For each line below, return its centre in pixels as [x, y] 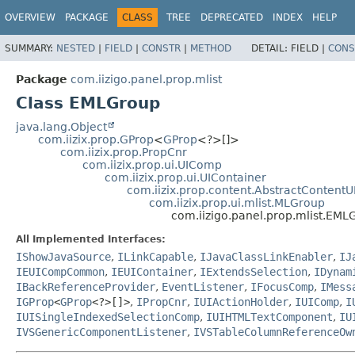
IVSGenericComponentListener [101, 332]
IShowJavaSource [63, 256]
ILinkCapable [155, 256]
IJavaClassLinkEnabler [266, 256]
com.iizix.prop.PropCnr [124, 152]
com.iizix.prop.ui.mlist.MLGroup [237, 202]
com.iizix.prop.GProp [96, 139]
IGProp [35, 302]
